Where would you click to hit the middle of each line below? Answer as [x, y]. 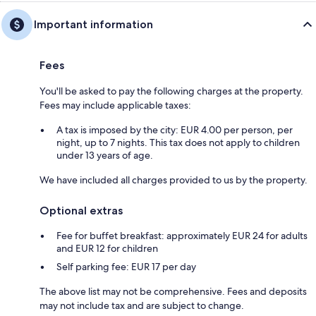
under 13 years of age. [105, 156]
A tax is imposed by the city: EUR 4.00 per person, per [175, 130]
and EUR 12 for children [107, 249]
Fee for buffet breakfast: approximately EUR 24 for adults [182, 236]
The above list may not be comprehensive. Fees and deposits [173, 292]
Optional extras [81, 211]
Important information [93, 25]
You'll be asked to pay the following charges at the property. [171, 91]
